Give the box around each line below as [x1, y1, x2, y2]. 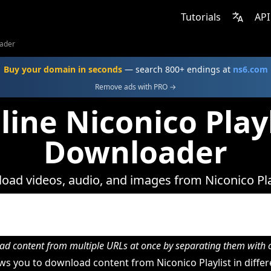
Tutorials [181, 10, 221, 24]
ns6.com [232, 64, 268, 75]
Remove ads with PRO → [95, 82, 176, 92]
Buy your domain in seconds [3, 64, 122, 75]
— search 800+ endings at [122, 64, 233, 75]
